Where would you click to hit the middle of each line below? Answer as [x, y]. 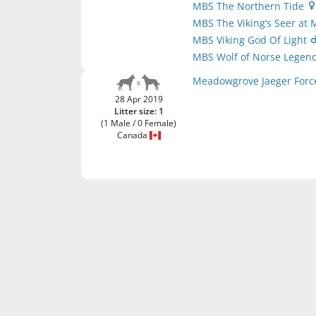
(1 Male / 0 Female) [139, 123]
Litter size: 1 [139, 111]
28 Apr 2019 [139, 99]
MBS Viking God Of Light [251, 40]
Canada [133, 135]
